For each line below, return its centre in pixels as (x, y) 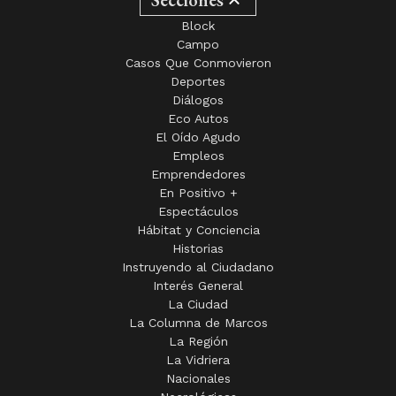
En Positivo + (198, 192)
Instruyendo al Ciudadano (198, 267)
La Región (198, 341)
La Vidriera (198, 359)
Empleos (198, 155)
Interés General (198, 285)
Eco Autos (198, 118)
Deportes (198, 81)
